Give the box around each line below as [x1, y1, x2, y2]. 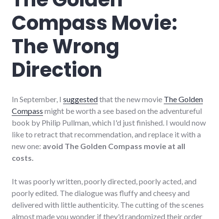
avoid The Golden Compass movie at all [43, 141, 185, 151]
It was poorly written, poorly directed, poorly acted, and [12, 176, 197, 186]
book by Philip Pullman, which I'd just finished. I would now [12, 117, 206, 127]
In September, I [12, 94, 63, 104]
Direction [12, 56, 102, 84]
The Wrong [12, 32, 119, 60]
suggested [63, 94, 98, 104]
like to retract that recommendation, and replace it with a [12, 129, 201, 139]
